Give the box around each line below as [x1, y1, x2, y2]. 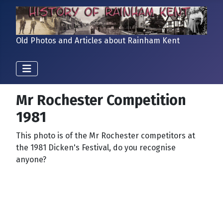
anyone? [16, 154, 46, 164]
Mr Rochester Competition [16, 91, 186, 109]
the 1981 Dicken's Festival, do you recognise [16, 142, 176, 152]
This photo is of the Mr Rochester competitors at [16, 130, 195, 140]
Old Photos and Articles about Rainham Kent [16, 35, 180, 45]
